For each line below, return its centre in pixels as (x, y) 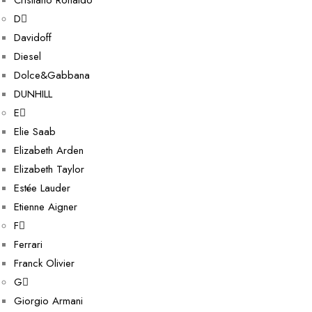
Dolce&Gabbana (52, 75)
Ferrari (28, 244)
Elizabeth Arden (49, 150)
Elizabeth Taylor (49, 169)
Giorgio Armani (48, 301)
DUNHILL (33, 94)
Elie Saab (35, 132)
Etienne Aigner (46, 207)
